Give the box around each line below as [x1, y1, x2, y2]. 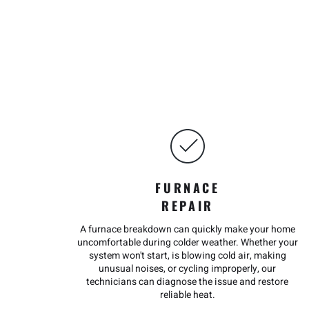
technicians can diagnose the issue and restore [86, 275, 289, 289]
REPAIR [161, 197, 214, 215]
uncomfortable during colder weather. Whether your [77, 235, 298, 250]
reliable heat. [159, 288, 215, 302]
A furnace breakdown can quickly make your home [79, 222, 295, 237]
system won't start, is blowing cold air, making [88, 248, 286, 263]
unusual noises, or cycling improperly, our [99, 261, 277, 276]
